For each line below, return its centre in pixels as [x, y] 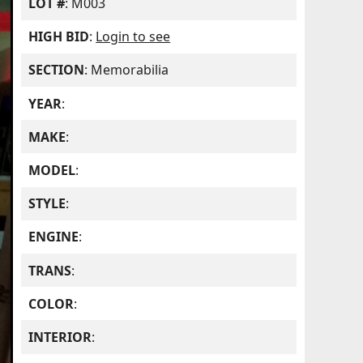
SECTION [57, 70]
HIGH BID [59, 37]
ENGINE [54, 237]
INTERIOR [60, 337]
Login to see [133, 37]
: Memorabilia [127, 70]
